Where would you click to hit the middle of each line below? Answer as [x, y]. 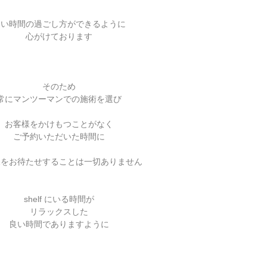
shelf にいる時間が [59, 199]
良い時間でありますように [59, 224]
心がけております [59, 36]
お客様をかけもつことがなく [59, 124]
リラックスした [59, 212]
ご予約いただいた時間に [59, 136]
